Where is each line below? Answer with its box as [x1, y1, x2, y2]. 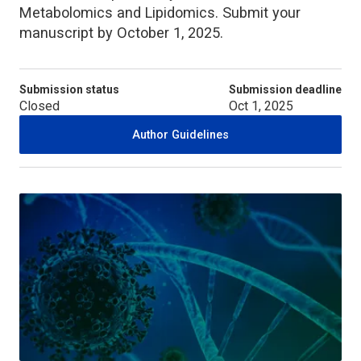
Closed [19, 98, 60, 114]
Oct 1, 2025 [229, 98, 293, 114]
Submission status [19, 82, 119, 96]
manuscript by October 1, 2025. [19, 23, 223, 41]
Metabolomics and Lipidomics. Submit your [19, 3, 301, 21]
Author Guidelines [132, 127, 229, 141]
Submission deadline [229, 82, 342, 96]
